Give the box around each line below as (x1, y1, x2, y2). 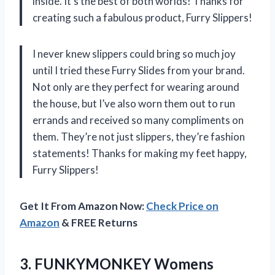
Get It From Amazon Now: (20, 199, 146, 213)
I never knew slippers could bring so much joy (33, 47, 236, 61)
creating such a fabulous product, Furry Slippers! (33, 11, 252, 25)
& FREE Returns (60, 216, 137, 230)
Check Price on (146, 199, 219, 213)
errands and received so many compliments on (33, 114, 244, 127)
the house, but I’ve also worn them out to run (33, 97, 235, 110)
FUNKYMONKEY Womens (34, 255, 214, 273)
